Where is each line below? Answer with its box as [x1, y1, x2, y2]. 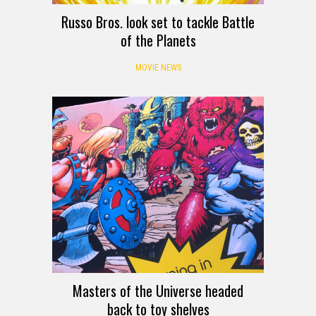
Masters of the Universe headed [73, 280, 243, 302]
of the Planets [120, 30, 196, 51]
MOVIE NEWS [135, 63, 181, 73]
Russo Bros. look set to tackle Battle [61, 11, 255, 33]
